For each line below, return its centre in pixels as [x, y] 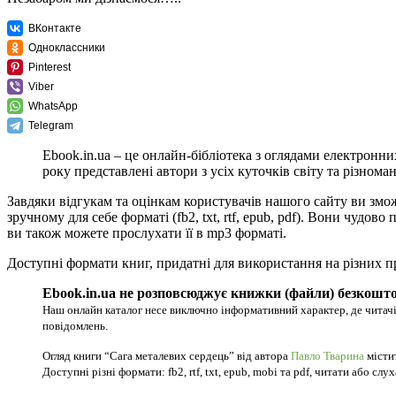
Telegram [51, 126]
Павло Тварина [327, 356]
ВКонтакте [55, 29]
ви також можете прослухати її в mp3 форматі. [147, 233]
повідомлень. [75, 326]
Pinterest [49, 68]
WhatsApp [53, 107]
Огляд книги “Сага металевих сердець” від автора [167, 356]
